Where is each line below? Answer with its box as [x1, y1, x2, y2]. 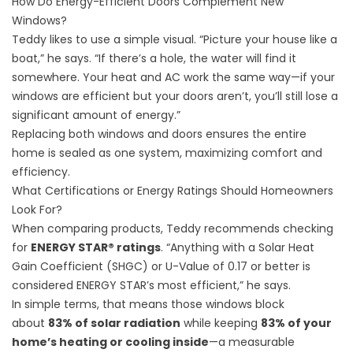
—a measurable [209, 334, 295, 351]
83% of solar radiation [48, 315, 180, 332]
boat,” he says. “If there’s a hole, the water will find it [12, 50, 296, 67]
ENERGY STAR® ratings [31, 240, 161, 256]
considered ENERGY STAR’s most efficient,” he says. [12, 277, 291, 294]
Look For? [12, 202, 62, 218]
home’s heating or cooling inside [12, 334, 209, 351]
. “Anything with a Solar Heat [161, 240, 314, 256]
